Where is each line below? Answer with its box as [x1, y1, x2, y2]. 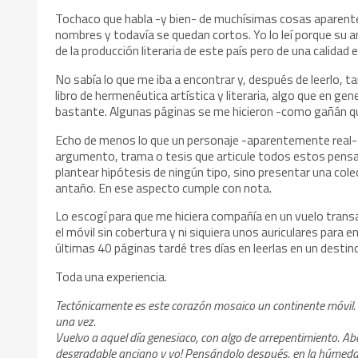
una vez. [55, 311, 97, 331]
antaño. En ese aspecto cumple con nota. [55, 177, 272, 197]
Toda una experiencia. [55, 267, 168, 287]
